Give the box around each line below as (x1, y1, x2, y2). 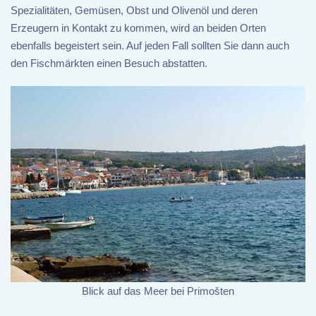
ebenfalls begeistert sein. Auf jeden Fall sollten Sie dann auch (11, 39, 289, 51)
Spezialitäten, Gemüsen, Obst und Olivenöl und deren (11, 4, 257, 16)
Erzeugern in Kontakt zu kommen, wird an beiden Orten (11, 21, 266, 34)
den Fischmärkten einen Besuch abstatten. (11, 56, 207, 69)
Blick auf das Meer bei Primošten (82, 285, 234, 298)
